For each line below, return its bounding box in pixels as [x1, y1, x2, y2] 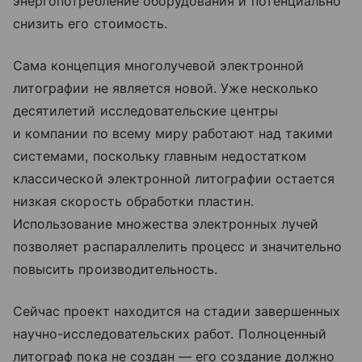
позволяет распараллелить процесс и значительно [13, 238, 343, 255]
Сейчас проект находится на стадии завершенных [13, 303, 341, 320]
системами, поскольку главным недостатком [13, 148, 306, 165]
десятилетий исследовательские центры [13, 103, 278, 120]
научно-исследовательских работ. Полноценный [13, 326, 327, 343]
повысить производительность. [13, 261, 218, 278]
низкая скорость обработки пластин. [13, 193, 254, 210]
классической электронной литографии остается [13, 170, 335, 187]
